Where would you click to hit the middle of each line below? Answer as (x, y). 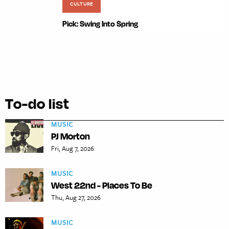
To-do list (37, 104)
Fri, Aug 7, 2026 (73, 148)
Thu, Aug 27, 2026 (76, 198)
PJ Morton (71, 136)
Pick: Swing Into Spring (100, 24)
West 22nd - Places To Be (102, 185)
